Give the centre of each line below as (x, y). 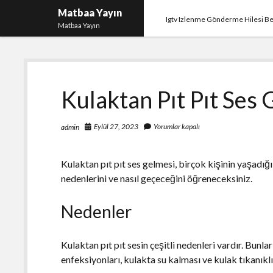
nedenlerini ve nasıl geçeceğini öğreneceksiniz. (157, 178)
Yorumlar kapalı (176, 126)
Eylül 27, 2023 (116, 126)
